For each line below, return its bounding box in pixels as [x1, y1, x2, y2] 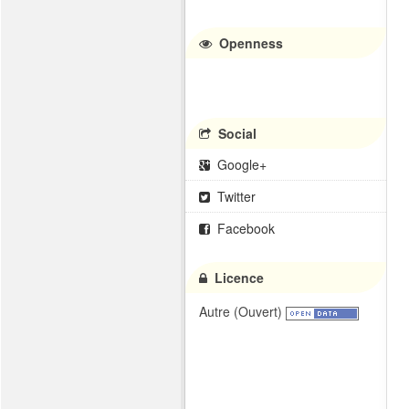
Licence [211, 268, 264, 288]
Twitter [214, 187, 256, 206]
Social [215, 124, 257, 143]
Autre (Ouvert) [199, 302, 282, 321]
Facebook [214, 219, 275, 238]
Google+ [214, 155, 267, 174]
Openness [215, 34, 283, 53]
